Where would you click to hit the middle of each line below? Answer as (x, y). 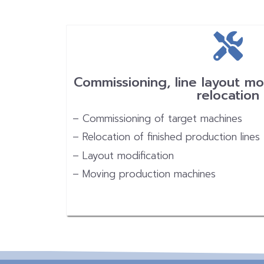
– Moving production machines (144, 174)
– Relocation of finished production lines (166, 137)
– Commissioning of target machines (157, 118)
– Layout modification (123, 155)
